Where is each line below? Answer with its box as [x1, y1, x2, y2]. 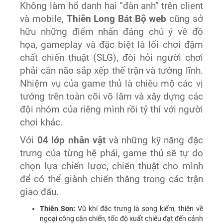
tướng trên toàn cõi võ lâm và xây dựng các [20, 91, 203, 102]
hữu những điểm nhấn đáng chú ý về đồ [20, 26, 203, 37]
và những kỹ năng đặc [106, 134, 203, 146]
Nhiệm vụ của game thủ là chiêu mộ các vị [20, 78, 203, 89]
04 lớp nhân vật [37, 134, 106, 146]
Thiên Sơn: [40, 204, 76, 213]
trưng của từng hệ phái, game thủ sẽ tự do [20, 147, 203, 159]
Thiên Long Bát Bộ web [66, 13, 167, 24]
